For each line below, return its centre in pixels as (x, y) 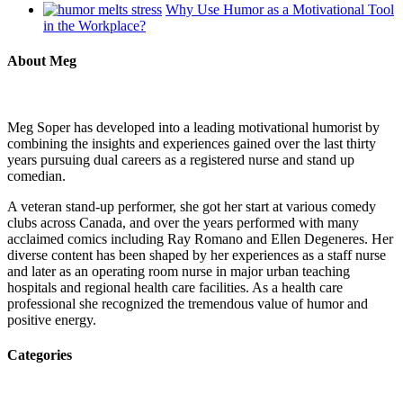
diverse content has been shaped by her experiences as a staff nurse (197, 255)
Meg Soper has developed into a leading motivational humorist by (193, 127)
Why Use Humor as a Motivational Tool (280, 10)
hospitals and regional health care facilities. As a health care (175, 287)
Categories (40, 355)
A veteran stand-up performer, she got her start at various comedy (192, 206)
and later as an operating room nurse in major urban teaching (179, 271)
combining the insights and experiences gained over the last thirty (192, 143)
